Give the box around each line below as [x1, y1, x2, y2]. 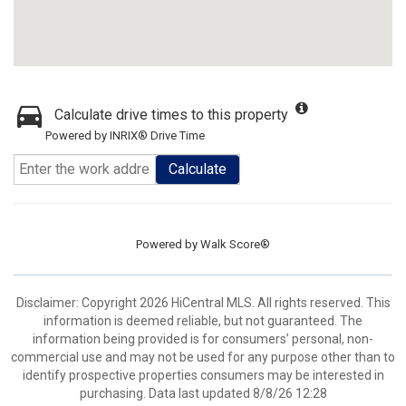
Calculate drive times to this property [54, 106, 288, 123]
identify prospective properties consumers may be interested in [22, 368, 384, 382]
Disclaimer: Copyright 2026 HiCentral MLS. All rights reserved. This [15, 295, 391, 310]
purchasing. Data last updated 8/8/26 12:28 [79, 386, 327, 401]
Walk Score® [200, 237, 270, 251]
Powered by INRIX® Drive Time [45, 129, 205, 142]
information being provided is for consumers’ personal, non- [33, 332, 373, 346]
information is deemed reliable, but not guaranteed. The [43, 314, 362, 328]
